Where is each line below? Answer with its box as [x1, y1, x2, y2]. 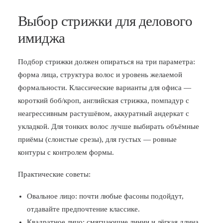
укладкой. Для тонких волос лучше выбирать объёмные [18, 122, 199, 130]
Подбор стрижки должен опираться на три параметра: [18, 58, 195, 66]
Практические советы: [18, 170, 91, 178]
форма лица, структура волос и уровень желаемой [18, 71, 182, 79]
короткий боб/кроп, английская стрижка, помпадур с [18, 97, 189, 105]
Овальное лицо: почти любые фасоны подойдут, [27, 192, 184, 200]
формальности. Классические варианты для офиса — [18, 84, 191, 92]
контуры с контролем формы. [18, 148, 114, 156]
